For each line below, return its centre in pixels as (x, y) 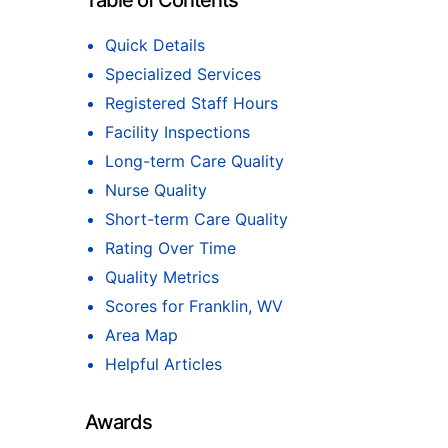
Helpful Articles (163, 364)
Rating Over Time (170, 248)
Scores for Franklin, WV (194, 306)
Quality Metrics (162, 277)
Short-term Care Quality (196, 219)
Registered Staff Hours (191, 103)
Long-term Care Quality (194, 161)
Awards (118, 422)
